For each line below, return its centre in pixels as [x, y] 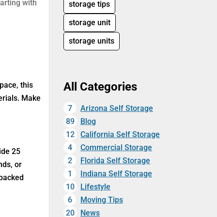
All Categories [100, 87]
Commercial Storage [116, 148]
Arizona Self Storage [117, 108]
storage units [92, 41]
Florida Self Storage [115, 161]
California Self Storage [120, 135]
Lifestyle [95, 187]
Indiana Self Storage [116, 174]
